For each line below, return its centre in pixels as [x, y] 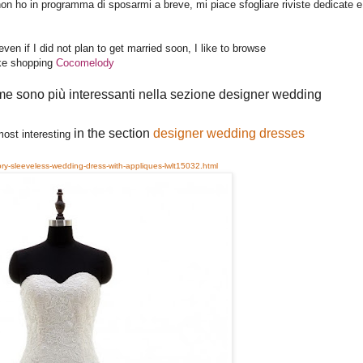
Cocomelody [85, 63]
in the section [113, 134]
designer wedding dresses [229, 134]
